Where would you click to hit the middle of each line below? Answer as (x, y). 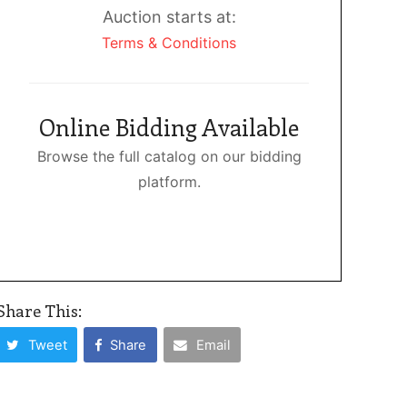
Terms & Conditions (169, 43)
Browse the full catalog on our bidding (169, 156)
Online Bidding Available (169, 127)
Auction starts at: (169, 17)
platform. (169, 182)
